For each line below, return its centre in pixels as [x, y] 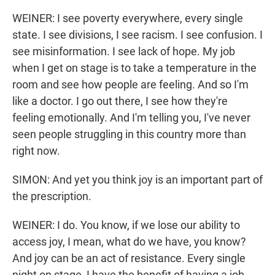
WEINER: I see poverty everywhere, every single [128, 18]
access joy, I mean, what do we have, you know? [129, 242]
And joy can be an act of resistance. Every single [129, 258]
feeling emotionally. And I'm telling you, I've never [131, 118]
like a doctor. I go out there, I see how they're [120, 101]
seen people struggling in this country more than [129, 134]
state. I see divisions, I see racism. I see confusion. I [137, 35]
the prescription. [52, 196]
